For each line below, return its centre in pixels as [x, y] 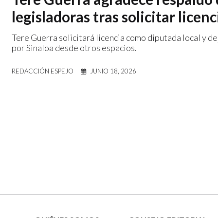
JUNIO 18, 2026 [113, 71]
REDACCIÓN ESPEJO [43, 71]
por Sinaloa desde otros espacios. [74, 47]
